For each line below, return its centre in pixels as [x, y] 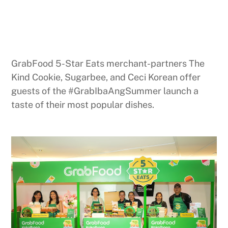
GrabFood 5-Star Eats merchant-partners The [108, 63]
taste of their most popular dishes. [83, 104]
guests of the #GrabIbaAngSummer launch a [105, 91]
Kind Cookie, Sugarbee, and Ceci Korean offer [106, 77]
